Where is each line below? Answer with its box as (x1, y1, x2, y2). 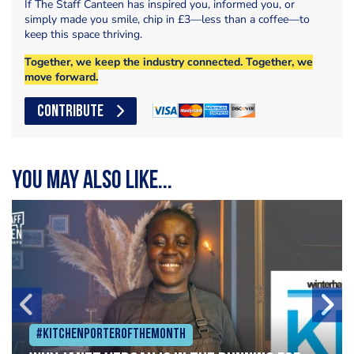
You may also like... (12, 169, 172, 195)
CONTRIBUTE (37, 104, 104, 121)
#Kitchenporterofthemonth (36, 326, 186, 342)
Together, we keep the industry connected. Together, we (24, 54, 313, 70)
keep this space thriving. (24, 26, 142, 42)
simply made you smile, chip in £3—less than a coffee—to (24, 11, 310, 27)
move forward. (24, 69, 98, 85)
